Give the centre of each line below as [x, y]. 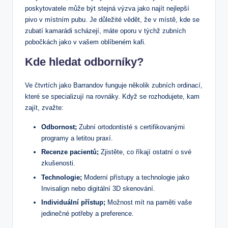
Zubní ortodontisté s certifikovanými [131, 127]
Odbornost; [59, 127]
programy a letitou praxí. [77, 138]
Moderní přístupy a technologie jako [136, 177]
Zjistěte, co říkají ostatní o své [145, 152]
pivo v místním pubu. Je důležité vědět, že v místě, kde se [112, 20]
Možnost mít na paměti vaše [149, 202]
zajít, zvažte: [44, 108]
